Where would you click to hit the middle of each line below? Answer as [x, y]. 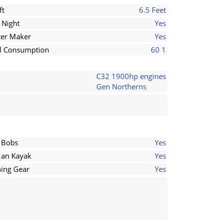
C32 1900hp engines [131, 76]
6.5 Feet [152, 10]
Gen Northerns [121, 86]
